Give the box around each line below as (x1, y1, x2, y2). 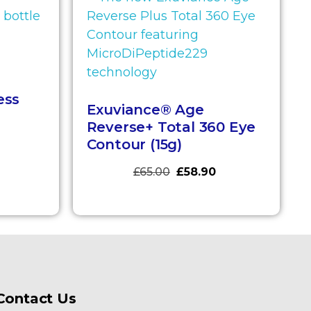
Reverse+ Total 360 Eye (86, 118, 256, 135)
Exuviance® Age (86, 101, 204, 118)
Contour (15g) (86, 135, 182, 153)
